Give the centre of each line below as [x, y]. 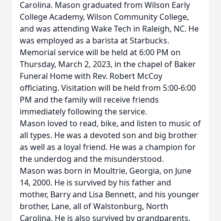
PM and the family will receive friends [89, 100]
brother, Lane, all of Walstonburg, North [94, 206]
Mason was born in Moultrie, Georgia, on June [106, 171]
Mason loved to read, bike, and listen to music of [110, 123]
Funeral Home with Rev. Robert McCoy [91, 76]
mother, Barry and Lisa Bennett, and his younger [110, 194]
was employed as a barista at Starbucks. [94, 40]
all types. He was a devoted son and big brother [109, 135]
